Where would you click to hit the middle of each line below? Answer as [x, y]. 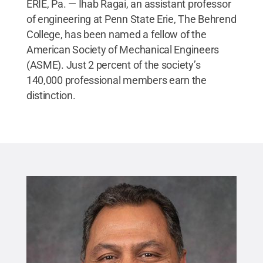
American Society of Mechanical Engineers [122, 50]
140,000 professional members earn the [116, 80]
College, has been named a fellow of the [116, 34]
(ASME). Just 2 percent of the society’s [113, 65]
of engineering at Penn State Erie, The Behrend [131, 19]
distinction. [51, 95]
